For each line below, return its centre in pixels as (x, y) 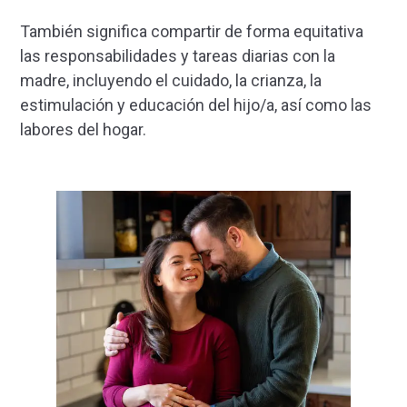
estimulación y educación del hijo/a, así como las (196, 105)
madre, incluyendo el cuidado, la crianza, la (171, 81)
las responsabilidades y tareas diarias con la (178, 56)
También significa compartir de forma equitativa (192, 32)
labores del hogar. (83, 130)
